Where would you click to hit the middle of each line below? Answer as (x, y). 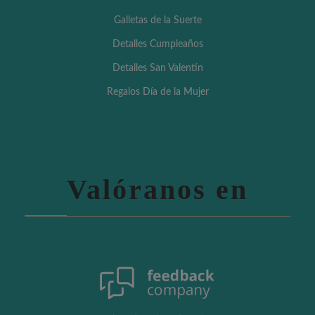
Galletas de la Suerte (157, 20)
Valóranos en (157, 189)
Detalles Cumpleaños (157, 44)
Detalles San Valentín (157, 68)
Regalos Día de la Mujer (157, 92)
